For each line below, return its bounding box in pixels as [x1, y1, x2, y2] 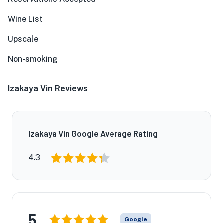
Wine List [8, 14, 43, 24]
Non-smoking [8, 54, 58, 64]
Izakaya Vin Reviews [8, 82, 88, 93]
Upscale [8, 34, 38, 44]
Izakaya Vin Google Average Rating [28, 128, 158, 138]
